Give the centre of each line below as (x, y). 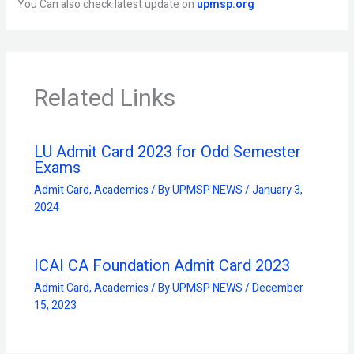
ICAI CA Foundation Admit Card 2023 (162, 266)
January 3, (277, 190)
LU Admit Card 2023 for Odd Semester (167, 152)
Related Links (104, 99)
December (277, 288)
